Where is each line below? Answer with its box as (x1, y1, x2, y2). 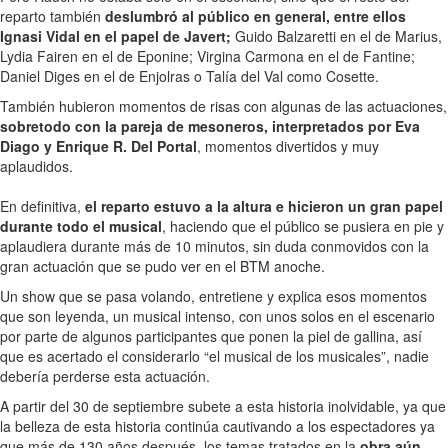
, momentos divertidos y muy (197, 135, 379, 156)
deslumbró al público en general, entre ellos (105, 5, 406, 26)
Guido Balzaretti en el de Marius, (231, 25, 442, 46)
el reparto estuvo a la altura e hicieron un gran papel (81, 195, 443, 216)
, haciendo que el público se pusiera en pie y (162, 215, 444, 236)
